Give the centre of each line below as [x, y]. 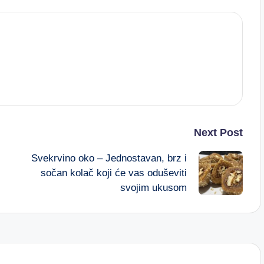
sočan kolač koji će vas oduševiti [113, 173]
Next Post [218, 133]
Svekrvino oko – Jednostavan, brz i [109, 158]
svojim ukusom [153, 188]
